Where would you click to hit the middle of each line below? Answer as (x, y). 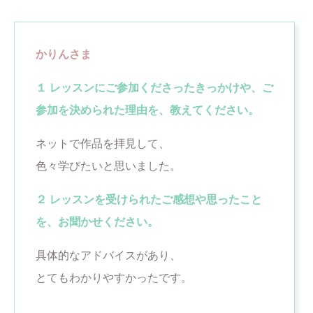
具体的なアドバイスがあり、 (108, 255)
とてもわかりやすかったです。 (114, 278)
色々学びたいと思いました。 (108, 166)
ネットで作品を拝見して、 (103, 144)
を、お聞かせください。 (97, 222)
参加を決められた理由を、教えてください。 (147, 110)
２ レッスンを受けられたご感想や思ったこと (149, 199)
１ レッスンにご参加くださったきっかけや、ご (154, 88)
